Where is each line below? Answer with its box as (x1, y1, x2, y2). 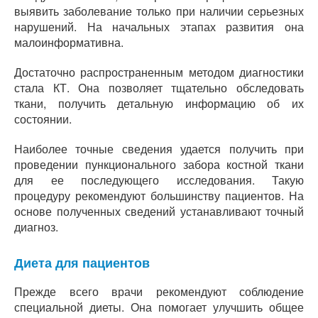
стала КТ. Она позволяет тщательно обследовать (14, 79, 304, 96)
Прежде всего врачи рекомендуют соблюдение (14, 283, 304, 300)
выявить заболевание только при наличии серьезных (14, 3, 304, 19)
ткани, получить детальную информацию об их (14, 95, 304, 111)
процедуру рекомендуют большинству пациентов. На (14, 187, 304, 204)
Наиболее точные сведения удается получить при (14, 141, 304, 157)
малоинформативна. (14, 34, 124, 50)
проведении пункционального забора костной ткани (14, 156, 304, 172)
